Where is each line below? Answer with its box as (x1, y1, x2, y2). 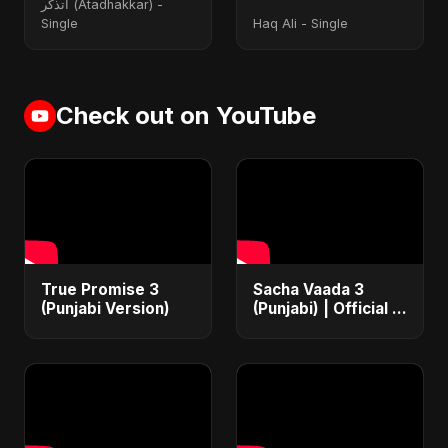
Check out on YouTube (56, 101, 316, 130)
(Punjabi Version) (41, 298, 170, 318)
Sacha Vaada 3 (253, 279, 364, 299)
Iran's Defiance (253, 317, 370, 337)
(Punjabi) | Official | (253, 298, 398, 318)
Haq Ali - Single (253, 16, 348, 31)
